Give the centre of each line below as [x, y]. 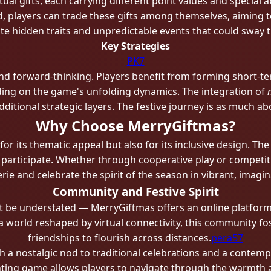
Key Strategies [135, 46]
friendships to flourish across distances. [119, 238]
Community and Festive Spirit [135, 191]
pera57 [227, 238]
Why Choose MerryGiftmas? [135, 126]
